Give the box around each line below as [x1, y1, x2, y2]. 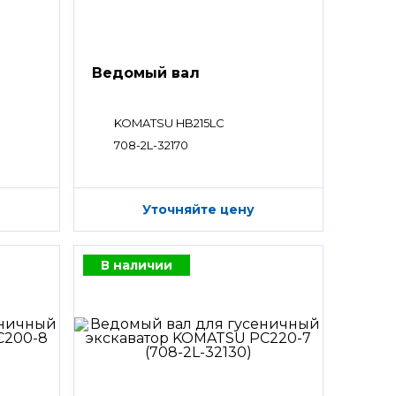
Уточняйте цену [141, 202, 255, 218]
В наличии [100, 257, 172, 274]
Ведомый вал [91, 65, 200, 82]
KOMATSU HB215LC [113, 116, 225, 131]
